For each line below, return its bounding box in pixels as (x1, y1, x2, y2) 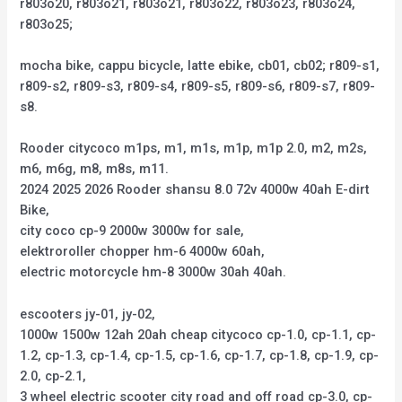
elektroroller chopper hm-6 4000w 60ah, (20, 243, 266, 260)
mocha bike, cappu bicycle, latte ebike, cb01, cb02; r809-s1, (20, 57, 380, 74)
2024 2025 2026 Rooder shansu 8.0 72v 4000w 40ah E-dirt (20, 181, 371, 198)
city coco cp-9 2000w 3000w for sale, (20, 223, 245, 240)
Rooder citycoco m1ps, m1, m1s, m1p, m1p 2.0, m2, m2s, (20, 140, 368, 157)
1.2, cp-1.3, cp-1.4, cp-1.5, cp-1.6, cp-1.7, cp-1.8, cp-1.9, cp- (20, 346, 380, 363)
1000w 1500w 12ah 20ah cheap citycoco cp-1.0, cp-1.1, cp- (20, 326, 377, 343)
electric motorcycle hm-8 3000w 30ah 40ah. (20, 264, 287, 281)
